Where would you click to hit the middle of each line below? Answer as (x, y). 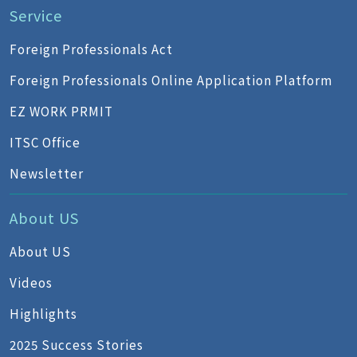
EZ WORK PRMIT (61, 111)
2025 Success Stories (76, 344)
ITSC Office (45, 142)
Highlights (43, 313)
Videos (31, 282)
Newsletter (47, 173)
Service (36, 15)
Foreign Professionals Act (91, 49)
